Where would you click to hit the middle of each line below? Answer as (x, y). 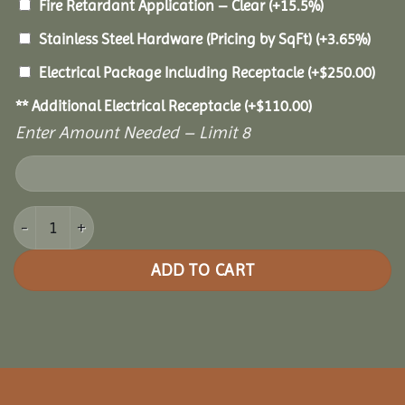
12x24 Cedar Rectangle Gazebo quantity (146, 217)
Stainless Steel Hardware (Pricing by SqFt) (177, 38)
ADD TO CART (202, 270)
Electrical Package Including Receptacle (173, 72)
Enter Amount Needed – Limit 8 (133, 132)
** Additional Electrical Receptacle (130, 105)
